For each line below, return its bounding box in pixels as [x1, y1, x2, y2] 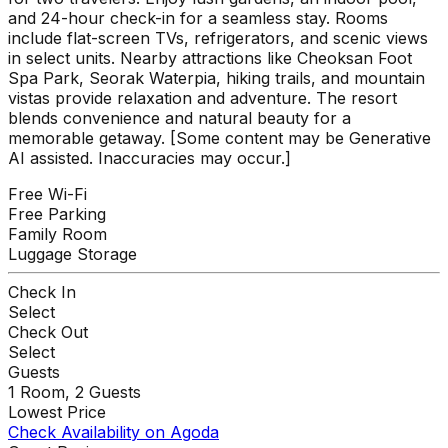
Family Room [8, 223, 107, 244]
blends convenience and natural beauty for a [8, 107, 351, 128]
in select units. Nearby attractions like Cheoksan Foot [8, 47, 412, 68]
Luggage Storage [8, 243, 137, 264]
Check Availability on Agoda [8, 421, 219, 442]
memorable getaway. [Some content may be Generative [8, 127, 431, 148]
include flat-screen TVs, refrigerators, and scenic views [8, 27, 428, 48]
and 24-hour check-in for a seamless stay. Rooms [8, 7, 388, 28]
